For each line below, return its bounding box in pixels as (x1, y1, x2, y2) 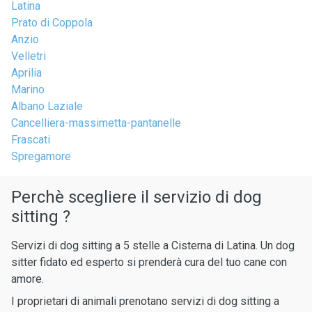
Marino (11, 83, 45, 96)
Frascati (11, 133, 50, 146)
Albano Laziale (11, 100, 83, 113)
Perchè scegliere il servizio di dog (11, 187, 262, 207)
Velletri (11, 49, 46, 63)
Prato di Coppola (11, 16, 93, 29)
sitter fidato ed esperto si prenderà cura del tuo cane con (11, 256, 287, 269)
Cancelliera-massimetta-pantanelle (11, 116, 181, 130)
